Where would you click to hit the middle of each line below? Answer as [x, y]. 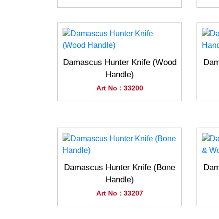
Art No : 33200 [120, 88]
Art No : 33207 [120, 193]
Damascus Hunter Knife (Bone [120, 167]
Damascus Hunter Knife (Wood [120, 62]
